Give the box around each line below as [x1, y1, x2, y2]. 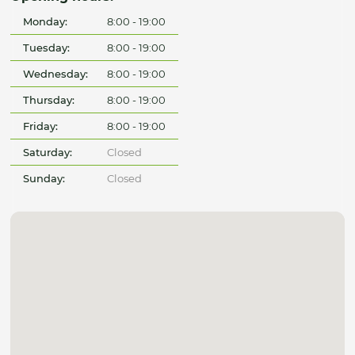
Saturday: [23, 146, 73, 159]
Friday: [23, 120, 59, 133]
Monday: [23, 15, 68, 29]
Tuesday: [23, 41, 71, 55]
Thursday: [23, 94, 75, 107]
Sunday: [23, 172, 66, 185]
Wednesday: [23, 67, 89, 81]
